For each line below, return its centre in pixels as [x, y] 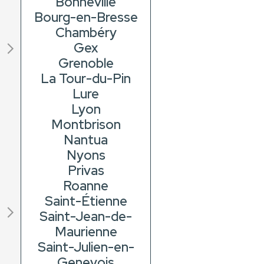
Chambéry [86, 33]
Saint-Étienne [86, 202]
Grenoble [86, 64]
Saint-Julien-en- [86, 247]
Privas [86, 171]
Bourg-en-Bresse [86, 18]
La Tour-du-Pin [86, 79]
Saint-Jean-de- [86, 217]
